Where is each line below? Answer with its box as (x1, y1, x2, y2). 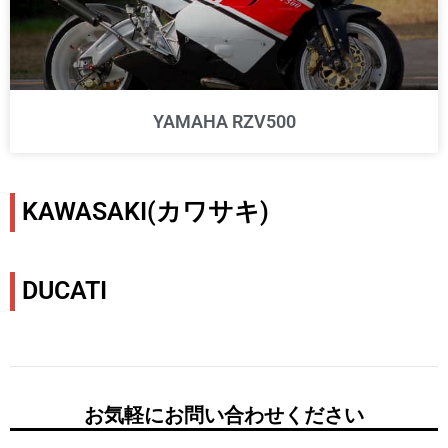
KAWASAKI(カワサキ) (21, 197, 269, 227)
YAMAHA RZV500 (152, 110, 296, 132)
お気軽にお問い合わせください (84, 402, 364, 427)
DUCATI (21, 276, 107, 306)
